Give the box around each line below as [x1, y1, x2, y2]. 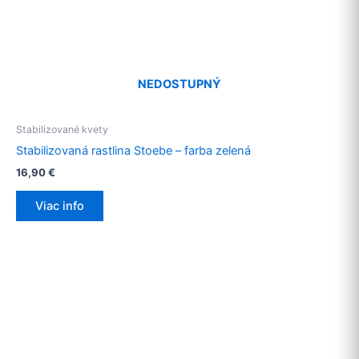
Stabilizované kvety [16, 123, 108, 135]
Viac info [35, 199, 84, 214]
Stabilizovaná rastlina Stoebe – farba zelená [16, 143, 251, 159]
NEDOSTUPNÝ [138, 77, 221, 92]
